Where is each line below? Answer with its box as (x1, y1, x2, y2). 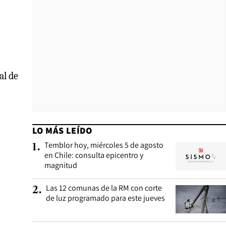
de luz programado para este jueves (46, 193, 165, 203)
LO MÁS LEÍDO (32, 125, 92, 136)
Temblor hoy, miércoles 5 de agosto (44, 140, 163, 150)
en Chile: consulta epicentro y (44, 150, 143, 160)
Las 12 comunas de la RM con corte (46, 183, 162, 193)
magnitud (44, 160, 77, 171)
